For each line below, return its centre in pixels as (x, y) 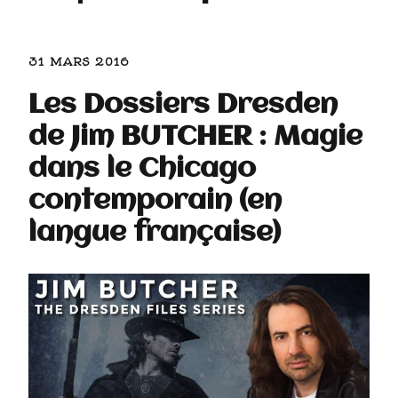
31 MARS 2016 (79, 62)
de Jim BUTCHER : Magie (195, 137)
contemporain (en (155, 201)
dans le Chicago (142, 169)
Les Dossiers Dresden (183, 105)
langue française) (155, 233)
